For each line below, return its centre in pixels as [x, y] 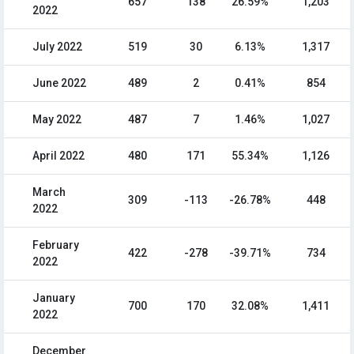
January [54, 298]
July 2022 [57, 47]
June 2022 [59, 83]
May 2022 [57, 120]
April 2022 [58, 156]
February [56, 245]
